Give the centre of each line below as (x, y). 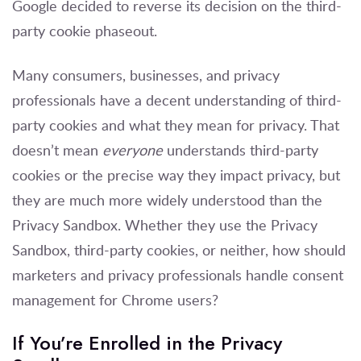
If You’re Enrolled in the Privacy (147, 342)
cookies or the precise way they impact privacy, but (176, 174)
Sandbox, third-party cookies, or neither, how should (179, 249)
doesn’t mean (57, 149)
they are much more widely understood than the (167, 199)
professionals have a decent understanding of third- (177, 100)
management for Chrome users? (115, 299)
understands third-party (241, 149)
